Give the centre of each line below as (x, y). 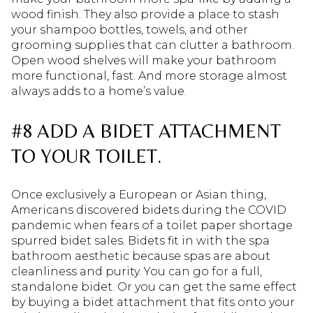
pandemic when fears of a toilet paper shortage (152, 225)
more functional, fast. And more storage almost (149, 76)
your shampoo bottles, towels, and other (130, 30)
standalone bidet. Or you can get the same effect (154, 286)
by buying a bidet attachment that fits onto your (153, 302)
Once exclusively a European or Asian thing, (139, 194)
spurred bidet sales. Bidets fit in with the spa (140, 240)
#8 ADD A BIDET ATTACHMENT (146, 131)
